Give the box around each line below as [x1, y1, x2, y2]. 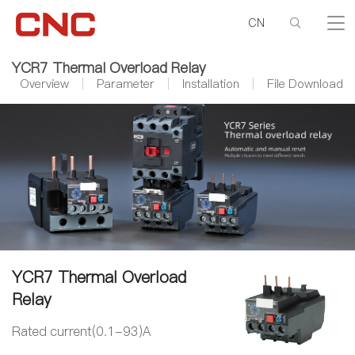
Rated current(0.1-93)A [12, 322, 151, 340]
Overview [20, 75, 69, 92]
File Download [267, 75, 343, 92]
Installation [182, 75, 239, 92]
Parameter [97, 75, 155, 92]
